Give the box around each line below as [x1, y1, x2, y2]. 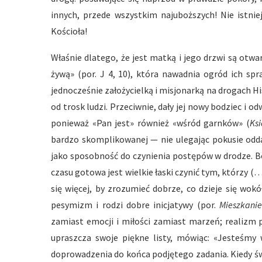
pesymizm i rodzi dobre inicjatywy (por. [51, 199, 219, 211]
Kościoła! [51, 25, 87, 37]
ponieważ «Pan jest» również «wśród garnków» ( [51, 117, 250, 129]
